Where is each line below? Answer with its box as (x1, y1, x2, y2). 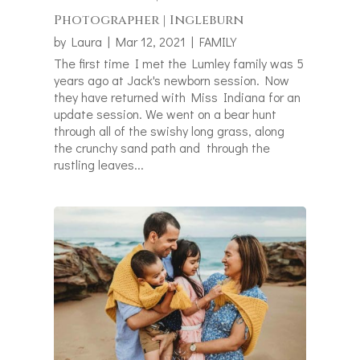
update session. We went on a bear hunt (54, 105, 277, 123)
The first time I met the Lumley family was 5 (54, 55, 305, 72)
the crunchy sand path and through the (54, 139, 271, 157)
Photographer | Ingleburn (54, 11, 244, 30)
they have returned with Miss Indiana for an (54, 88, 301, 106)
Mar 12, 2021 (116, 33, 186, 51)
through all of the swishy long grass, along (54, 122, 285, 140)
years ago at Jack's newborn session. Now (54, 72, 290, 89)
